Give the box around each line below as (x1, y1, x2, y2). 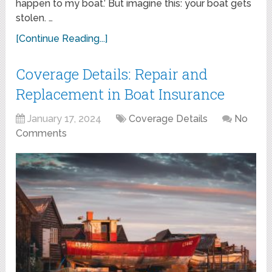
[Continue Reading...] (16, 32, 108, 44)
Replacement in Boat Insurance (16, 84, 225, 104)
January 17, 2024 (27, 112, 102, 124)
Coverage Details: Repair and (16, 64, 208, 84)
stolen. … (16, 12, 53, 24)
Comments (16, 127, 67, 139)
